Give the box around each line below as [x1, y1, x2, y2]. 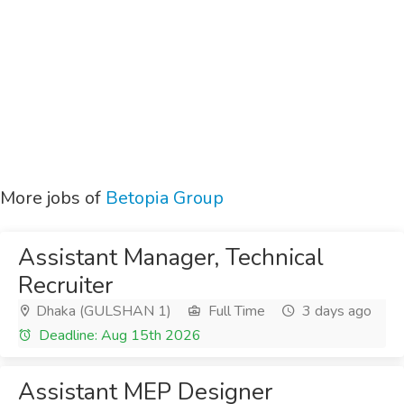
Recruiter [18, 270, 113, 301]
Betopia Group [106, 186, 224, 210]
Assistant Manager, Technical [18, 242, 324, 273]
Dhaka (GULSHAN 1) [32, 301, 171, 321]
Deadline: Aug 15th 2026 [35, 326, 201, 345]
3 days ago [298, 301, 372, 321]
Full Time [205, 301, 265, 321]
